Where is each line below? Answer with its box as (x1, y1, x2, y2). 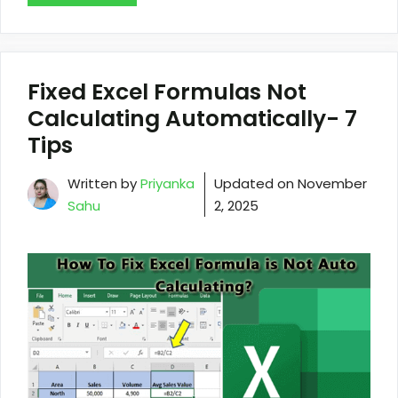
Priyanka (140, 173, 195, 193)
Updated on (213, 173, 298, 193)
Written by (68, 173, 140, 193)
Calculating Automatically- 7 (28, 102, 357, 134)
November (297, 173, 367, 193)
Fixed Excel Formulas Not (28, 76, 306, 107)
